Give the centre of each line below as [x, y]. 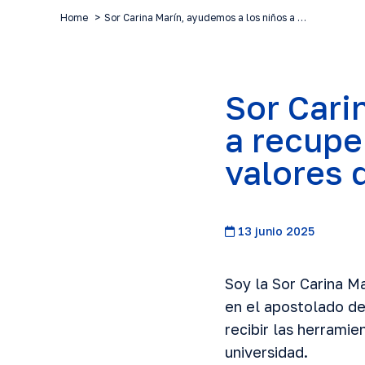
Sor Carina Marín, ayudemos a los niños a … [205, 18]
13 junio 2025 [275, 231]
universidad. [266, 352]
